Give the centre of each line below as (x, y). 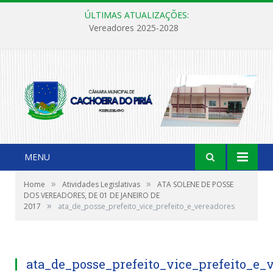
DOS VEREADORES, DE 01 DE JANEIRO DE (92, 195)
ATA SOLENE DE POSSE (195, 184)
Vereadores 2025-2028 (133, 28)
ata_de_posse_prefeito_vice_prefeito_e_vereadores (146, 206)
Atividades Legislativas (101, 184)
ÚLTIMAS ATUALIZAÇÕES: (136, 15)
